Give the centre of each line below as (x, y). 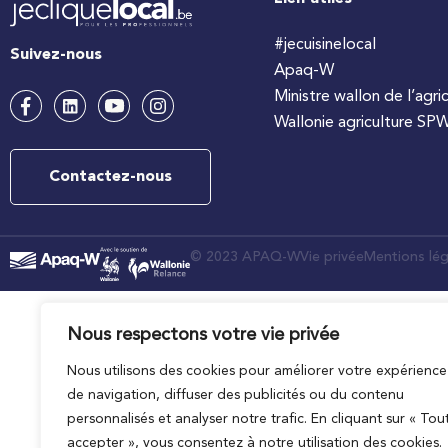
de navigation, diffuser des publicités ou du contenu (235, 395)
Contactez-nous (110, 177)
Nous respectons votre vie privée (203, 335)
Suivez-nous (56, 55)
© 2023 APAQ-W (245, 257)
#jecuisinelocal (325, 45)
